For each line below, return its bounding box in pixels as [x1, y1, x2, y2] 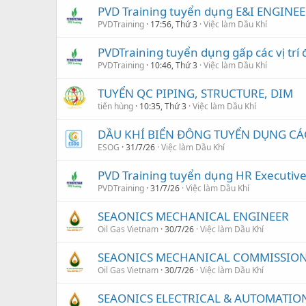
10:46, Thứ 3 [150, 59, 197, 71]
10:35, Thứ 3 [139, 100, 186, 112]
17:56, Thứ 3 [150, 18, 197, 30]
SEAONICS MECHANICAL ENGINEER [98, 208, 289, 224]
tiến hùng [98, 100, 133, 112]
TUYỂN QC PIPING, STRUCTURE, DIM [98, 85, 293, 101]
